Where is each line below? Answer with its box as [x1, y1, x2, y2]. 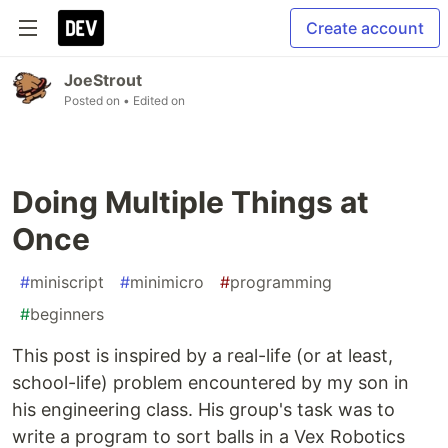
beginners [30, 304, 104, 324]
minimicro [130, 272, 204, 292]
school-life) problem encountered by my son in [12, 372, 409, 393]
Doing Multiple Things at [12, 184, 369, 220]
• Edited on [123, 93, 185, 108]
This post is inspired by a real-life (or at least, [12, 345, 393, 366]
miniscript [30, 272, 104, 292]
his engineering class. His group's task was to [12, 399, 395, 420]
